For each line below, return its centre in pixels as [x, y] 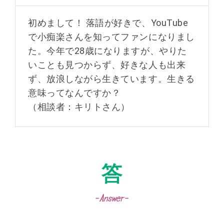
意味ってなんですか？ [74, 93]
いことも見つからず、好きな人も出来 [107, 65]
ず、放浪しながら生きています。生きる [111, 79]
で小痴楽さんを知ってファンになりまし [111, 37]
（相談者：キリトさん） [79, 107]
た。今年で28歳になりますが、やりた [107, 51]
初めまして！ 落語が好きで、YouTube [108, 23]
